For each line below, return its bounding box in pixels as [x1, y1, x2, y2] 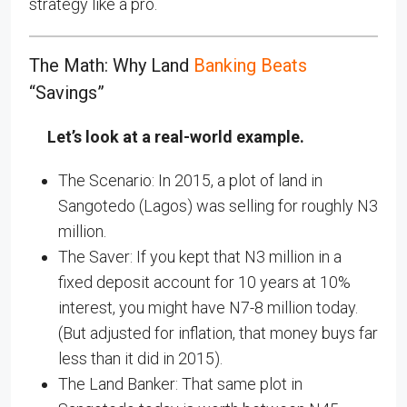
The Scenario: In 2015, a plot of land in [58, 171, 323, 190]
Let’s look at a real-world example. [47, 127, 304, 146]
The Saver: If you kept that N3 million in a [58, 247, 342, 266]
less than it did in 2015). [58, 349, 223, 368]
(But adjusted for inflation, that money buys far [58, 323, 378, 342]
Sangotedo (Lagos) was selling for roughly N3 [58, 196, 378, 215]
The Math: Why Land [29, 55, 194, 76]
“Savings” [29, 82, 104, 104]
